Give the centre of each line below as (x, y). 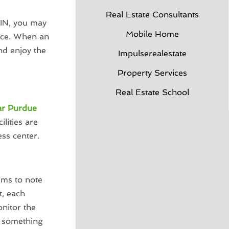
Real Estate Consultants (152, 15)
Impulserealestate (152, 53)
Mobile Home (152, 34)
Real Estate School (152, 92)
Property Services (152, 73)
